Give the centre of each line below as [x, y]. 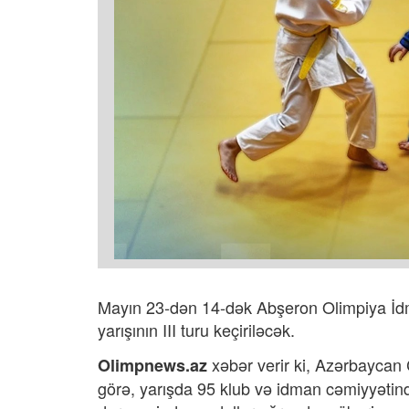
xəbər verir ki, [261, 364]
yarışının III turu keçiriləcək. [196, 330]
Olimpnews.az [152, 365]
